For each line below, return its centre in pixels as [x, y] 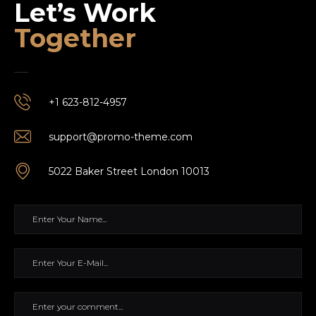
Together [75, 38]
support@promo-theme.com [121, 136]
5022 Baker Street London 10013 [129, 171]
